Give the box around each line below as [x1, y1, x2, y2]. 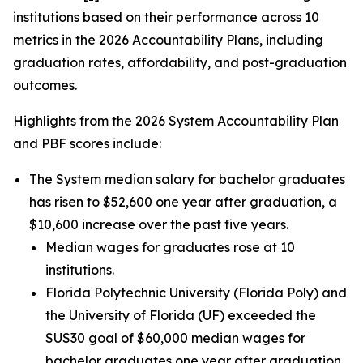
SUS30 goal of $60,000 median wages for [45, 330, 305, 346]
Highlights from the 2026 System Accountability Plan [13, 113, 339, 129]
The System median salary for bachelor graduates [29, 171, 345, 187]
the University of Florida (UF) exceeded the [45, 307, 316, 323]
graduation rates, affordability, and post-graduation [13, 54, 347, 70]
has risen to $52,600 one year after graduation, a [29, 194, 337, 210]
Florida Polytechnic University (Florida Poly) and [45, 284, 347, 301]
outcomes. [13, 77, 77, 93]
